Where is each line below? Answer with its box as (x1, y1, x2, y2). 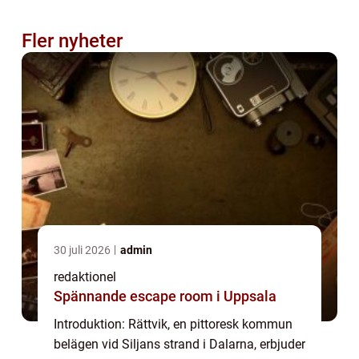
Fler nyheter (22, 29, 123, 52)
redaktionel (54, 268, 116, 284)
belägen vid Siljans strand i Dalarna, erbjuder (54, 336, 305, 352)
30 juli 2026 (54, 243, 113, 256)
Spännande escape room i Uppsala (54, 287, 276, 305)
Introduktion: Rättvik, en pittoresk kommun (54, 316, 292, 332)
